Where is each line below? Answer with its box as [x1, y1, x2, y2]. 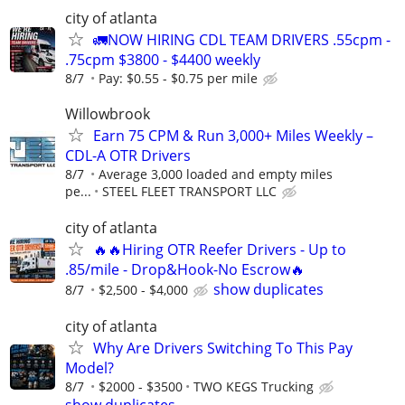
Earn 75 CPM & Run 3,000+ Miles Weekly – [93, 126, 373, 146]
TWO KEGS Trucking [193, 377, 314, 395]
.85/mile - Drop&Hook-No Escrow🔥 [65, 259, 305, 279]
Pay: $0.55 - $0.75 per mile [99, 70, 258, 88]
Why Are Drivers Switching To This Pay [93, 337, 353, 358]
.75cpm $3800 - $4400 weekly [65, 50, 260, 71]
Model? [65, 357, 114, 378]
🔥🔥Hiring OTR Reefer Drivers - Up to [93, 239, 346, 259]
